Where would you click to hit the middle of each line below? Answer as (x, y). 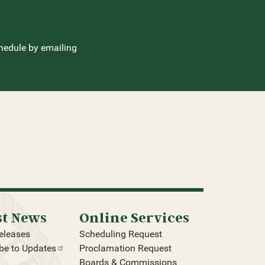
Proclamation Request (125, 248)
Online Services (134, 217)
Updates (39, 248)
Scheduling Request (120, 234)
